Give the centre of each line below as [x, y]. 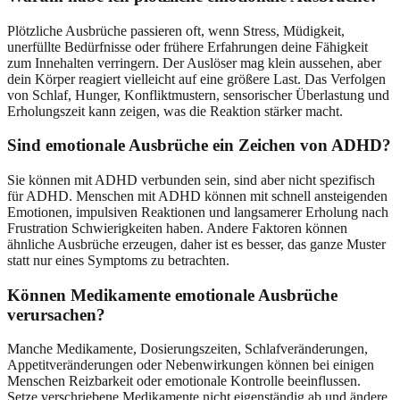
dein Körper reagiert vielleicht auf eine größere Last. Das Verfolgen [196, 79]
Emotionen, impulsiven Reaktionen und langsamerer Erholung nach [198, 212]
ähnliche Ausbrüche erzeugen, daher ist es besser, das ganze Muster [196, 244]
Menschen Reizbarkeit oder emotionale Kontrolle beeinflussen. [184, 381]
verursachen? [56, 314]
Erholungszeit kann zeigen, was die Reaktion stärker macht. [175, 111]
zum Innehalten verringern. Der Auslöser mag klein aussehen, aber [194, 62]
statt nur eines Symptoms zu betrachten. [118, 260]
